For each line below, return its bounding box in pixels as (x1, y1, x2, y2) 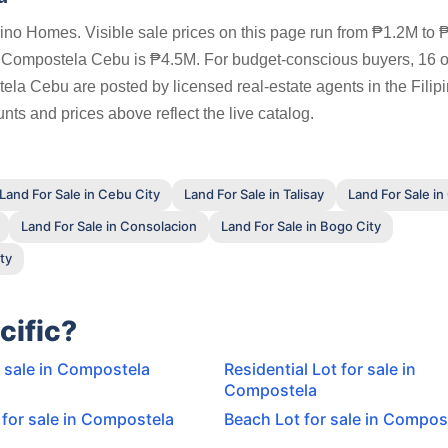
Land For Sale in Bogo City (221, 218, 381, 235)
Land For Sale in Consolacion (21, 218, 197, 235)
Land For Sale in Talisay (184, 186, 324, 203)
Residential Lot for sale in (224, 358, 416, 379)
